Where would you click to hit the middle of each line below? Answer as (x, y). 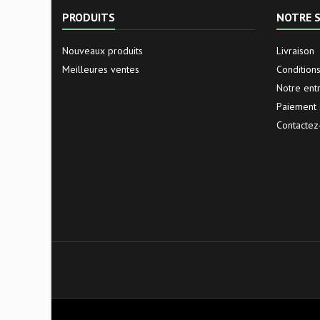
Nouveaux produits (102, 51)
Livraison (295, 51)
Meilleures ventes (101, 70)
